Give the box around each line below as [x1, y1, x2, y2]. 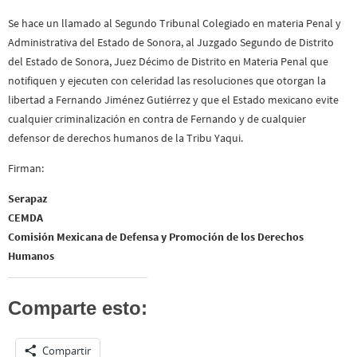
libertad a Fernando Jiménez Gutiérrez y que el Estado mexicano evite [8, 92, 339, 107]
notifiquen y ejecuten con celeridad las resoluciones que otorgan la [8, 73, 326, 88]
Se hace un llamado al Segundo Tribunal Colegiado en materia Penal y [8, 15, 341, 30]
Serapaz [8, 191, 47, 206]
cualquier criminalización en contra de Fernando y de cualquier [8, 111, 306, 126]
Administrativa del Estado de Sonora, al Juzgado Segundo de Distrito [8, 34, 334, 49]
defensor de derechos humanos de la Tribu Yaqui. [8, 130, 243, 145]
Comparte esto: [8, 296, 147, 319]
